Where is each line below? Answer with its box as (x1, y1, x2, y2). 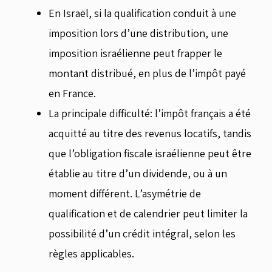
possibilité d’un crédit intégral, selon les (49, 226, 236, 240)
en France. (49, 86, 96, 100)
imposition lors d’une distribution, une (49, 25, 228, 40)
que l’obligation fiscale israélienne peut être (49, 146, 251, 160)
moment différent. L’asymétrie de (49, 186, 201, 200)
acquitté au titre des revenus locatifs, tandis (49, 126, 251, 140)
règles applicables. (49, 246, 134, 260)
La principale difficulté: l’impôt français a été (49, 106, 251, 120)
